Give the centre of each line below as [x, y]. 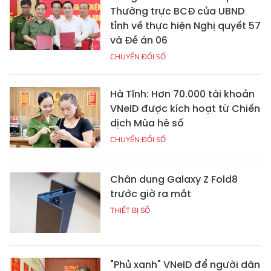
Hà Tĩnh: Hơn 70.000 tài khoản [182, 94]
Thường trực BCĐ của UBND [177, 11]
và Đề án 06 [139, 41]
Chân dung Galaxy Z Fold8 [174, 180]
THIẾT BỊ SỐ [130, 211]
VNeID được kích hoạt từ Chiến [185, 109]
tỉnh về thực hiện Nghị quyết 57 [185, 26]
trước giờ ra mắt [151, 194]
